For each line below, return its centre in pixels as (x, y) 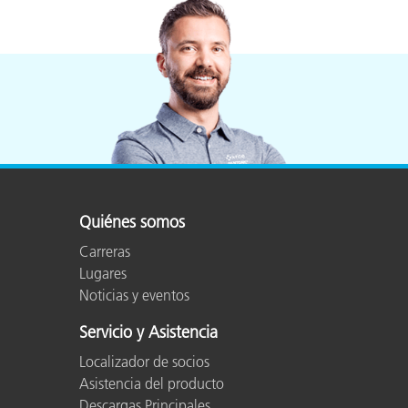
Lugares (103, 273)
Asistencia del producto (152, 383)
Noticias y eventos (134, 295)
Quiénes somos (132, 222)
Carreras (105, 251)
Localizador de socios (144, 361)
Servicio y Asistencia (148, 332)
